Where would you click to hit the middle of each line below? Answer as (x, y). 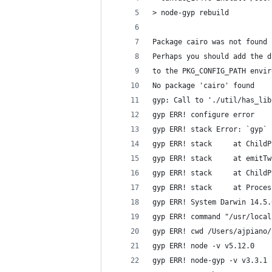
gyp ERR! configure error (203, 115)
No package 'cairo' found (203, 86)
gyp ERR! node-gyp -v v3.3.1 (210, 260)
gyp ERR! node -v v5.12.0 (203, 246)
